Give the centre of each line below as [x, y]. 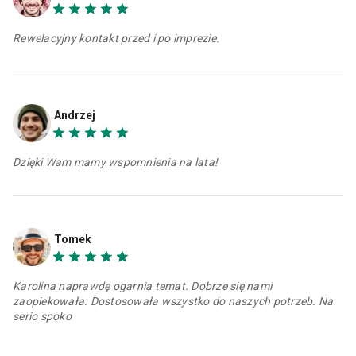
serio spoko [42, 317]
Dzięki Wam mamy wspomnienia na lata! [115, 162]
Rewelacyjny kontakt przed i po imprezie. [116, 38]
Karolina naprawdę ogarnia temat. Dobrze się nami [142, 286]
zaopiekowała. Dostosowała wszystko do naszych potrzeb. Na [173, 302]
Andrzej [75, 115]
